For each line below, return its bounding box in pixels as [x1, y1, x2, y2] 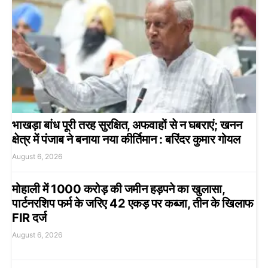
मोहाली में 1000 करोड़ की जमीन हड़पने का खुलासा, [12, 182, 224, 197]
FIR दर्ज [12, 211, 46, 226]
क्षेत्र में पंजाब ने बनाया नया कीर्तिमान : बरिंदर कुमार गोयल [12, 132, 240, 147]
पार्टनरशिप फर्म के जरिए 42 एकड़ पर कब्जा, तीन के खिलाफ [12, 196, 254, 211]
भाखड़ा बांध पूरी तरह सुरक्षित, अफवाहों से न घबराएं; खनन [12, 118, 242, 133]
